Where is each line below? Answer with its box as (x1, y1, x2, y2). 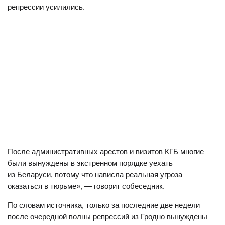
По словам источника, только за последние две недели (8, 201, 200, 209)
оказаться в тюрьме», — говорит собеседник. (8, 182, 165, 190)
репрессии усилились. (8, 3, 85, 11)
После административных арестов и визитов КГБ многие (8, 147, 204, 156)
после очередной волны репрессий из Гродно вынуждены (8, 212, 207, 221)
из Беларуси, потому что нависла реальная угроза (8, 170, 182, 179)
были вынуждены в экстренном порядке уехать (8, 159, 173, 167)
